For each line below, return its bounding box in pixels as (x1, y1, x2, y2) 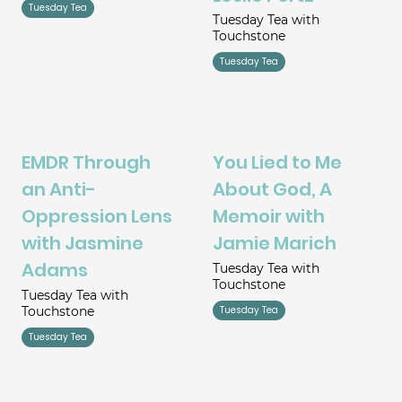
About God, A (212, 177, 332, 203)
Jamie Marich (212, 231, 336, 257)
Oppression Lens (21, 204, 172, 230)
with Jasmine (21, 231, 144, 257)
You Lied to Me (212, 150, 342, 176)
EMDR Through (21, 150, 151, 176)
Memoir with (212, 204, 325, 230)
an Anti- (21, 177, 96, 203)
